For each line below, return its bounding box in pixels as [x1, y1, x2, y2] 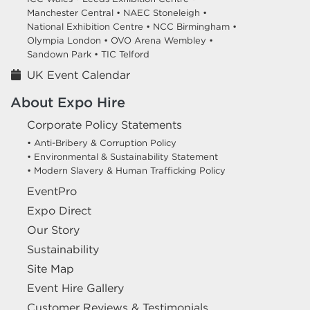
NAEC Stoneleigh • [123, 7, 207, 19]
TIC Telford [101, 48, 149, 61]
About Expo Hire [10, 93, 125, 111]
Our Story [27, 223, 80, 237]
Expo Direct [27, 203, 91, 218]
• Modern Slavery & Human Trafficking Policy [27, 165, 226, 177]
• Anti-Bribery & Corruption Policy [27, 137, 176, 149]
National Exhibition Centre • [27, 21, 150, 33]
